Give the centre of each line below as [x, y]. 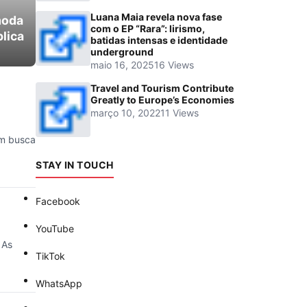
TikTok [50, 256]
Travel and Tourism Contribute [162, 88]
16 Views [174, 65]
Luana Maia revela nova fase [156, 17]
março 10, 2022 [125, 113]
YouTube [55, 229]
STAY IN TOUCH [75, 165]
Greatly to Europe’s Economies [162, 100]
